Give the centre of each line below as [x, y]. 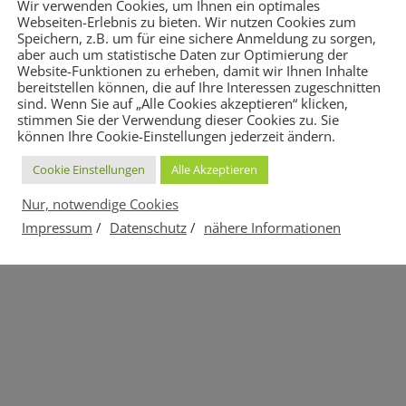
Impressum [57, 227]
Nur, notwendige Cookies [100, 203]
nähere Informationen [272, 227]
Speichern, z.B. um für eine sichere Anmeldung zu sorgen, [197, 38]
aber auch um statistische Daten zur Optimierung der [183, 54]
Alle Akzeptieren [214, 169]
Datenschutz [148, 227]
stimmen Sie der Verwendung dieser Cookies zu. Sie [178, 119]
